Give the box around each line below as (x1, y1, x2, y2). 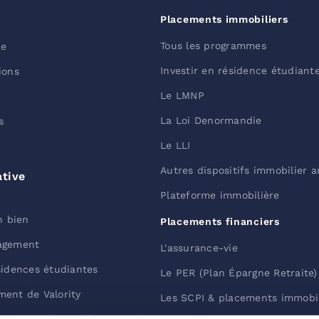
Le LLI (160, 140, 191, 151)
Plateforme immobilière (160, 189, 280, 201)
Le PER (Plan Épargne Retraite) (160, 267, 318, 278)
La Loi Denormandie (160, 115, 262, 126)
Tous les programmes (160, 40, 266, 51)
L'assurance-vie (160, 242, 238, 253)
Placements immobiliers (160, 14, 288, 25)
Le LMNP (160, 90, 204, 101)
